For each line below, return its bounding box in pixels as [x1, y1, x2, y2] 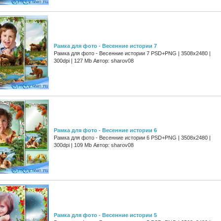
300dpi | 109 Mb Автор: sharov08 [54, 142, 134, 148]
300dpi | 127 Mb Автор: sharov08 [54, 58, 134, 64]
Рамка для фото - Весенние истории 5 [54, 212, 157, 218]
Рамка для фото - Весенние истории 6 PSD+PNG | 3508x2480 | [54, 135, 211, 141]
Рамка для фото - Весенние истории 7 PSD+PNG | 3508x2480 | [54, 50, 211, 57]
